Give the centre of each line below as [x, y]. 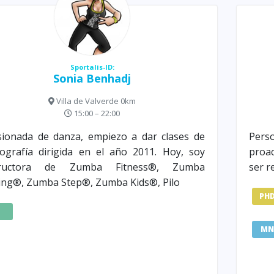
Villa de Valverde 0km [95, 101]
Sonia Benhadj [92, 79]
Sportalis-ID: [92, 67]
